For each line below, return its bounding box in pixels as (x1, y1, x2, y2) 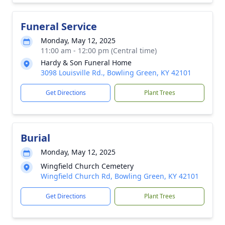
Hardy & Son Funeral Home (41, 58, 132, 67)
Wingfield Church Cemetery (41, 161, 134, 171)
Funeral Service (21, 20, 97, 33)
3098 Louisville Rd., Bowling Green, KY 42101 (41, 68, 191, 77)
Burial (21, 131, 50, 145)
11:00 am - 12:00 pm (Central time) (41, 46, 157, 55)
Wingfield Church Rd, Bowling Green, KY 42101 (41, 171, 199, 181)
